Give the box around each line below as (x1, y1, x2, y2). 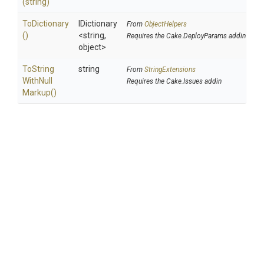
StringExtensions (144, 65, 196, 74)
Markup (22, 88, 51, 97)
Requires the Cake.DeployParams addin (127, 32, 246, 40)
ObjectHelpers (144, 20, 187, 28)
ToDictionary (22, 19, 69, 28)
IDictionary (78, 19, 117, 28)
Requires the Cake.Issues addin (127, 77, 222, 85)
